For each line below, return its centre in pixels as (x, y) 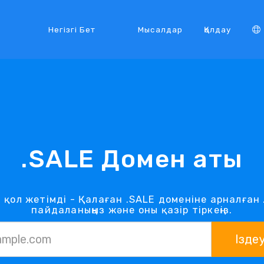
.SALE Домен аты (132, 159)
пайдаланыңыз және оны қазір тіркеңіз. (132, 210)
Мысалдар (160, 29)
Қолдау (217, 29)
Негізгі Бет (72, 29)
